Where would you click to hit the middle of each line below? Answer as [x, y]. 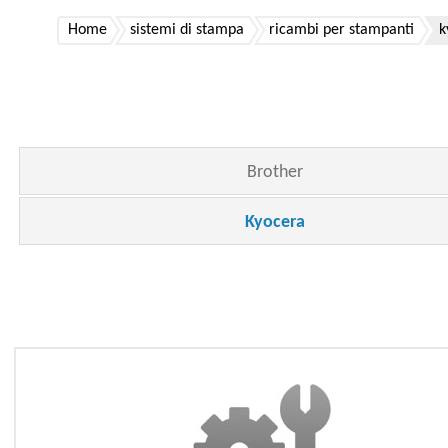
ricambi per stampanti [341, 30]
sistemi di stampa [186, 30]
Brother [275, 173]
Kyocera [275, 223]
